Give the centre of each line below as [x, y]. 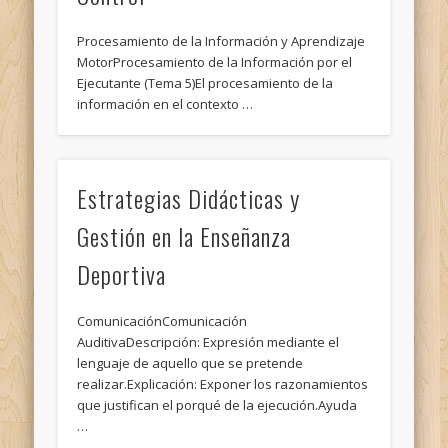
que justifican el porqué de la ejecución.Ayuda [217, 405]
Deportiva [122, 274]
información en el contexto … [165, 104]
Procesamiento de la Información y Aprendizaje [221, 41]
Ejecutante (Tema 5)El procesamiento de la [205, 83]
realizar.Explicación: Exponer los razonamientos [223, 384]
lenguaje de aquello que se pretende [190, 363]
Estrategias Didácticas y [189, 198]
